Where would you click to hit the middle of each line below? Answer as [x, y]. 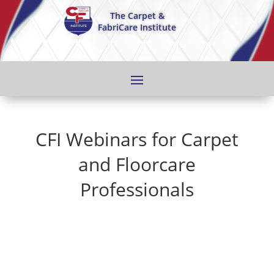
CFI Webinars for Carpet [137, 139]
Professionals [137, 189]
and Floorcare [137, 164]
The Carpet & [137, 16]
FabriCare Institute [137, 27]
